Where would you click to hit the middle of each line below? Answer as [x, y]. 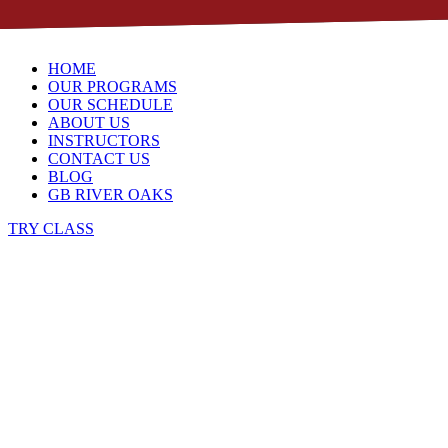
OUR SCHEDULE [110, 104]
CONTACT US [99, 158]
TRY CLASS [51, 228]
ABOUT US [89, 122]
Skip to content [55, 16]
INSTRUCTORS [104, 140]
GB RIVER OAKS [110, 194]
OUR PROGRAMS [112, 86]
